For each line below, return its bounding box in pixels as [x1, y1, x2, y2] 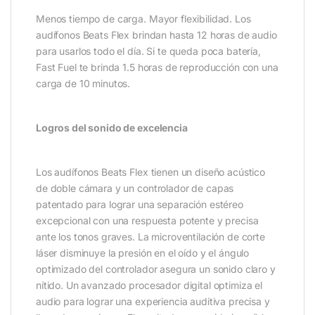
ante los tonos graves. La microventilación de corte [36, 231, 265, 243]
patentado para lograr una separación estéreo [36, 198, 243, 211]
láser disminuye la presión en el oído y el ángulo [36, 247, 250, 259]
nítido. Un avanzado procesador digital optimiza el [36, 279, 262, 292]
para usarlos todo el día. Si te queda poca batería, [36, 45, 261, 58]
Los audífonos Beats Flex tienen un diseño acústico [36, 166, 265, 179]
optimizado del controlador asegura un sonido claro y [36, 263, 276, 276]
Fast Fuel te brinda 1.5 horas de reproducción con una [36, 61, 278, 74]
